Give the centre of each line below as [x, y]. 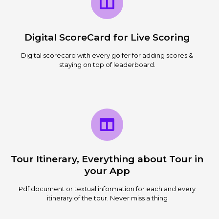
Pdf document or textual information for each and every [107, 188]
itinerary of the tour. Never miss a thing [107, 198]
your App [107, 171]
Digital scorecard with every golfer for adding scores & [107, 55]
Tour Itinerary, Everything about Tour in [107, 159]
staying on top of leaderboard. [107, 64]
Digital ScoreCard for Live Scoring [107, 37]
